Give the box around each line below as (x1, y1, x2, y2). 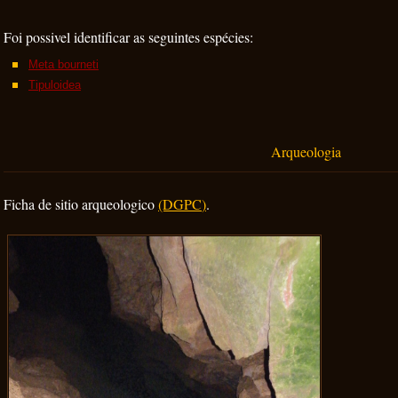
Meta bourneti (28, 58, 99, 71)
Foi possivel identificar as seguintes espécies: (4, 28, 253, 46)
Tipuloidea (28, 78, 81, 92)
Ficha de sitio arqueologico (4, 195, 158, 213)
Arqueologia (270, 142, 341, 161)
